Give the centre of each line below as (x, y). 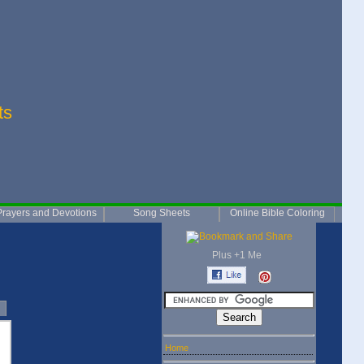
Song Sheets (162, 213)
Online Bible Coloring (277, 213)
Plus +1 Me (239, 255)
